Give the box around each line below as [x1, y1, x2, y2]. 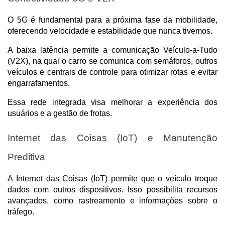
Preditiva [8, 151, 45, 162]
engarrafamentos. [8, 78, 72, 87]
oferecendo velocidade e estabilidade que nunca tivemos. [8, 26, 214, 35]
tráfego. [8, 207, 36, 216]
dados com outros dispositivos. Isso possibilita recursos [8, 185, 217, 194]
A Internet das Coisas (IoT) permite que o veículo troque [8, 174, 217, 183]
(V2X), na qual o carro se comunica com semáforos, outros [8, 56, 217, 65]
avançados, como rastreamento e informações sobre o [8, 196, 217, 205]
